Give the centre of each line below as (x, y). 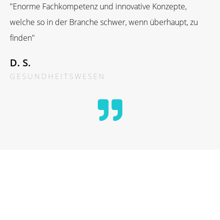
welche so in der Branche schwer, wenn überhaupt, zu (104, 22)
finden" (22, 38)
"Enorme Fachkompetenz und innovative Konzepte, (98, 6)
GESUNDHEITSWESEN (58, 76)
